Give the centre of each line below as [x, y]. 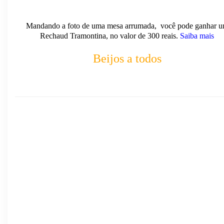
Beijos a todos [127, 58]
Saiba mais [198, 36]
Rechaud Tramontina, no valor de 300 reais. [109, 36]
